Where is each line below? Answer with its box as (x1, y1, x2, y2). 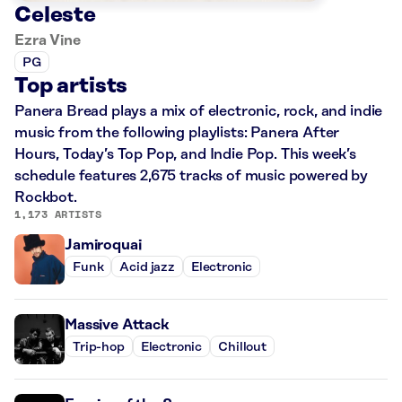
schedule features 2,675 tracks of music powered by (14, 168, 368, 185)
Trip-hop (73, 339, 125, 354)
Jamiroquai (65, 237, 142, 254)
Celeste (14, 4, 96, 28)
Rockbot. (14, 189, 77, 206)
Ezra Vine (14, 32, 81, 49)
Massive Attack (65, 317, 170, 334)
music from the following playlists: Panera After (14, 125, 340, 142)
